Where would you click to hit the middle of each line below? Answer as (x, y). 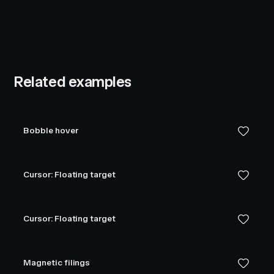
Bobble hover (51, 131)
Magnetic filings (57, 263)
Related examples (72, 82)
